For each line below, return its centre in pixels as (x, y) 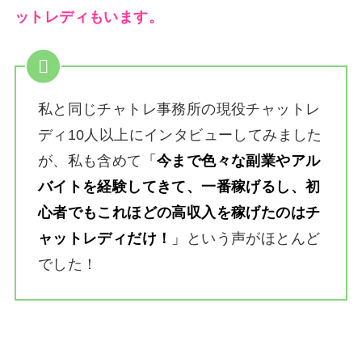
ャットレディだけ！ (105, 239)
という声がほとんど (253, 239)
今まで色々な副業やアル (239, 161)
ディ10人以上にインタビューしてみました (180, 135)
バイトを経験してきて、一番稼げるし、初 (179, 187)
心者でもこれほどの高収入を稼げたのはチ (179, 213)
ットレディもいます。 (88, 17)
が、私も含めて (90, 161)
